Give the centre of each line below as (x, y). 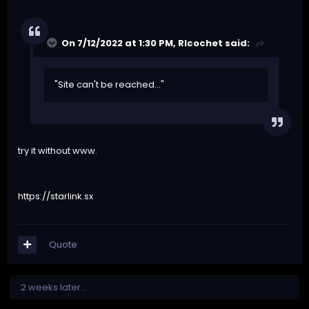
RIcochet (200, 43)
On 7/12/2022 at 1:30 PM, (120, 43)
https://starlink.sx (56, 197)
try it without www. (58, 151)
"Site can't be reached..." (109, 85)
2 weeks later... (54, 288)
